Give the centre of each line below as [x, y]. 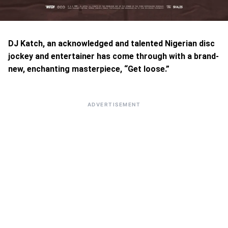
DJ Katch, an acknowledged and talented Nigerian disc [111, 44]
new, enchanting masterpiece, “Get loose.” [89, 69]
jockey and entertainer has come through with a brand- [113, 56]
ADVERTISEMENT [114, 104]
